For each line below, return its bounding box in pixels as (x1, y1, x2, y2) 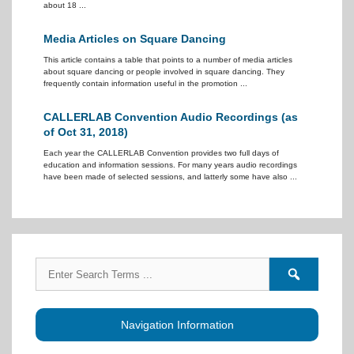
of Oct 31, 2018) (43, 126, 128, 138)
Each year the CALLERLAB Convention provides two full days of (43, 149, 279, 157)
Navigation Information (120, 318, 234, 331)
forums (301, 282, 333, 294)
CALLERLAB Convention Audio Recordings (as (43, 111, 298, 123)
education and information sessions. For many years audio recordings (43, 160, 297, 169)
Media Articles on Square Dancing (43, 32, 226, 45)
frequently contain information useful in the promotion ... (43, 79, 247, 88)
